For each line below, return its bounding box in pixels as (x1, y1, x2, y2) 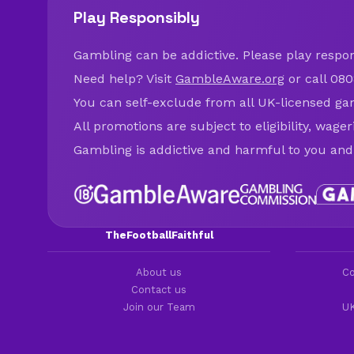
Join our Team (122, 300, 195, 313)
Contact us (131, 283, 186, 296)
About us (136, 265, 182, 278)
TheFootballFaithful (104, 228, 213, 241)
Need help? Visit (73, 70, 175, 86)
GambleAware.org (175, 70, 284, 86)
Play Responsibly (73, 6, 200, 28)
